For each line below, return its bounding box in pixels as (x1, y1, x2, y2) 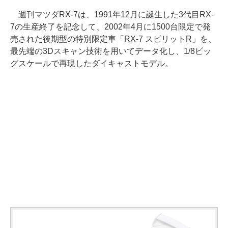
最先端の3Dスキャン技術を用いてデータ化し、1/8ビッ (10, 46, 211, 55)
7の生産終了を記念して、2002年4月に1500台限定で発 (10, 22, 211, 31)
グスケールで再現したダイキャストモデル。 (10, 59, 173, 68)
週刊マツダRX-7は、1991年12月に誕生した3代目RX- (10, 10, 214, 19)
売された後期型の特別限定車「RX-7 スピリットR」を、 (10, 34, 216, 43)
